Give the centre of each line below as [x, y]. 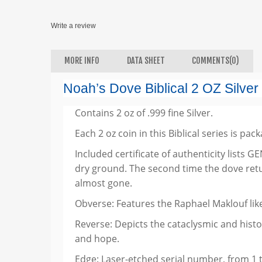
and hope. [97, 239]
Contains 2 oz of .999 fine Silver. [144, 113]
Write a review [73, 25]
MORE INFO [82, 61]
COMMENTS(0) [216, 61]
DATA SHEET [146, 61]
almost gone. [103, 183]
